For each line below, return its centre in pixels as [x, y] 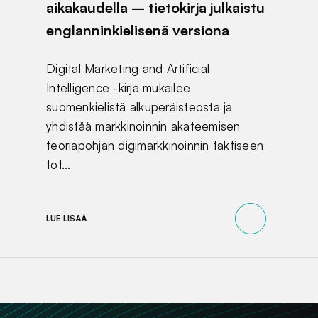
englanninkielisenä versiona [138, 30]
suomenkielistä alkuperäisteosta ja [139, 106]
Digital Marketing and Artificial [128, 68]
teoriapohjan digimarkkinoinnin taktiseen [155, 145]
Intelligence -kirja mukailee [119, 87]
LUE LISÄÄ [66, 219]
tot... [59, 164]
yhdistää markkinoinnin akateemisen [143, 126]
